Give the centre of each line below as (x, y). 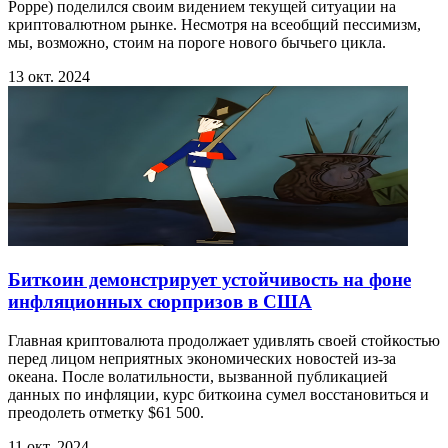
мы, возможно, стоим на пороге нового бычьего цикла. (197, 43)
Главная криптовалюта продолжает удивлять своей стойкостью (224, 340)
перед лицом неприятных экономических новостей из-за (202, 358)
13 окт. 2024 (49, 77)
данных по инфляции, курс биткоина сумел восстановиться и (218, 394)
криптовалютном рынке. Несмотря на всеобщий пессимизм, (214, 25)
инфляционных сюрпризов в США (160, 301)
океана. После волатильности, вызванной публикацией (198, 376)
